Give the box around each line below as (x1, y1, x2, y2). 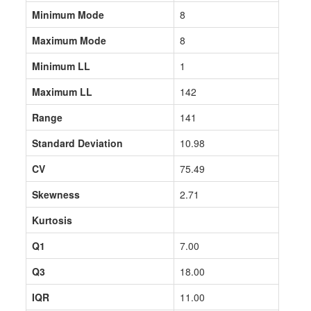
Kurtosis (32, 213, 73, 227)
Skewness (32, 187, 81, 201)
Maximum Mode (32, 33, 107, 47)
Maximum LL (32, 85, 93, 99)
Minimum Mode (32, 8, 105, 22)
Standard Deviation (32, 136, 124, 150)
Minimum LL (32, 59, 91, 73)
